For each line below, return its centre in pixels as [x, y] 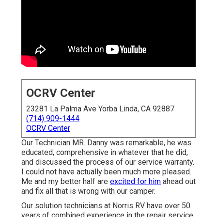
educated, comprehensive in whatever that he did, [105, 153]
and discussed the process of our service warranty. [108, 162]
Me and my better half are [66, 182]
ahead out [178, 182]
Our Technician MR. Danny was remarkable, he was [106, 143]
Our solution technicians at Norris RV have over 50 [106, 206]
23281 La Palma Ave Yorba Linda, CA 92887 [100, 109]
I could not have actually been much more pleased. [106, 172]
